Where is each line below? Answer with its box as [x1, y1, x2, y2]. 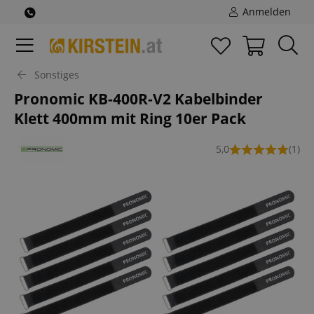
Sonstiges [34, 68, 79, 81]
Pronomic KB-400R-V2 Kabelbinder [14, 89, 263, 109]
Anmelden [240, 5, 291, 18]
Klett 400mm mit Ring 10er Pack [14, 109, 246, 128]
